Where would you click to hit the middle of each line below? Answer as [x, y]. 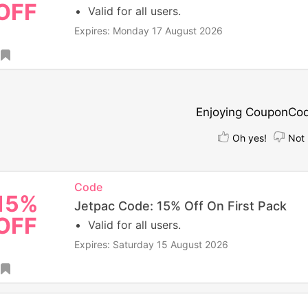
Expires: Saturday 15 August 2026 [151, 245]
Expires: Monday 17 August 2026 [148, 31]
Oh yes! [250, 138]
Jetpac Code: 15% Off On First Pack [180, 206]
